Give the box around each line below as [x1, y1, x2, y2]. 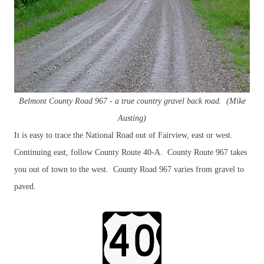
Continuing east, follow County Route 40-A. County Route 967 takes [14, 148, 247, 157]
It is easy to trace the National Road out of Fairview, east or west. [14, 131, 235, 140]
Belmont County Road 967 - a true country [18, 97, 164, 105]
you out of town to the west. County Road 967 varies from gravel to [14, 165, 244, 174]
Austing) [118, 114, 146, 123]
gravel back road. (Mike [163, 97, 246, 105]
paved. [14, 182, 36, 191]
